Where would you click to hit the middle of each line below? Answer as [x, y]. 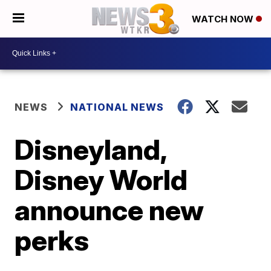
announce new [109, 210]
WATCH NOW [224, 19]
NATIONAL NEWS [117, 107]
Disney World [101, 179]
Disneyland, [91, 149]
